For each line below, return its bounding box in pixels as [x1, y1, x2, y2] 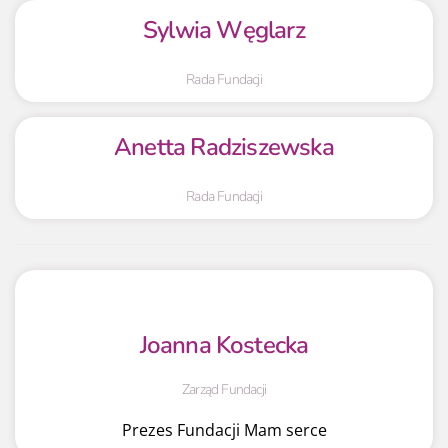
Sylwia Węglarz [143, 13, 305, 46]
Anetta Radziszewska [114, 130, 334, 163]
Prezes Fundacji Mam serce [121, 418, 327, 441]
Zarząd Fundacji [182, 379, 266, 399]
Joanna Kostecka [139, 328, 309, 361]
